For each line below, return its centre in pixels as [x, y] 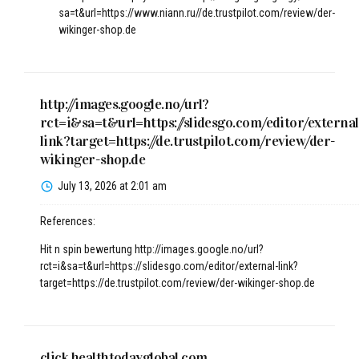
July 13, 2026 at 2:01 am [112, 186]
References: [68, 222]
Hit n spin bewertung [87, 250]
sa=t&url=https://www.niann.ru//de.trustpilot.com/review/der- [197, 12]
